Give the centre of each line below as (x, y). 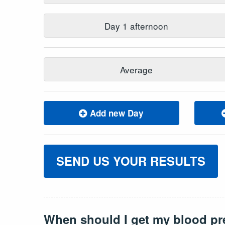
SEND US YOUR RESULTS (131, 161)
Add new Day (116, 113)
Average (137, 69)
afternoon (148, 26)
